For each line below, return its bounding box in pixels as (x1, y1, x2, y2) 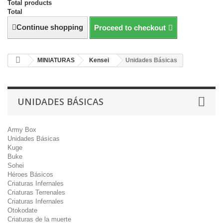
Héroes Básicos (7, 171, 53, 178)
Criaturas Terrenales (7, 189, 65, 196)
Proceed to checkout (94, 23, 166, 32)
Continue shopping (16, 23, 83, 31)
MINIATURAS (37, 57, 75, 64)
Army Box (7, 126, 36, 133)
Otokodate (7, 207, 37, 214)
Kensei (89, 57, 109, 64)
